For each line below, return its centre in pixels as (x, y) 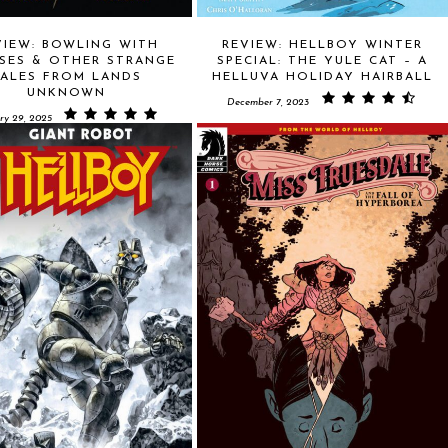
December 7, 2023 (268, 102)
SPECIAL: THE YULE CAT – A (322, 60)
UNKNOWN (66, 92)
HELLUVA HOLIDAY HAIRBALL (322, 76)
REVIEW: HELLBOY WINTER (322, 44)
